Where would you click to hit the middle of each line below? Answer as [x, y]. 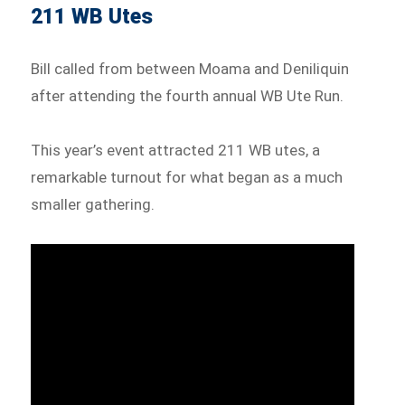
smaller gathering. [93, 204]
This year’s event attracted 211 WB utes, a [176, 150]
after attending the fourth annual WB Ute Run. [188, 95]
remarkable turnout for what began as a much [187, 177]
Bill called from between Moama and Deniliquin [190, 68]
